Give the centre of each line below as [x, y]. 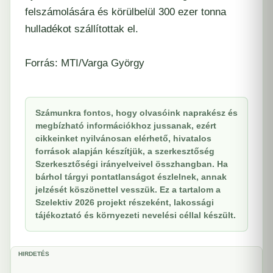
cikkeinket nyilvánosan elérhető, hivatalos [123, 139]
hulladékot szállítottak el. [82, 29]
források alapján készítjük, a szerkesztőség [125, 151]
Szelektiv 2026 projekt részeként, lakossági [125, 203]
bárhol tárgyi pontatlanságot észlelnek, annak [131, 177]
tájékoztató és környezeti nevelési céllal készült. [136, 215]
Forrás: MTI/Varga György [85, 63]
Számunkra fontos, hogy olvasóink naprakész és [136, 113]
